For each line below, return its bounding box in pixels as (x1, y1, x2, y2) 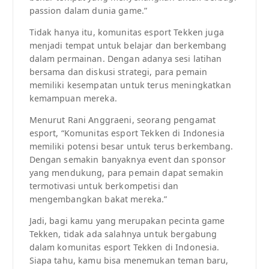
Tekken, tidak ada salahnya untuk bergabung (29, 228, 217, 240)
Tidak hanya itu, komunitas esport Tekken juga (29, 26, 224, 38)
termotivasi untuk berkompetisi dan (29, 180, 179, 192)
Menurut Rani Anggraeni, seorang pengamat (29, 114, 216, 126)
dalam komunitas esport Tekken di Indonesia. (29, 241, 220, 253)
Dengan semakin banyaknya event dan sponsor (29, 154, 226, 166)
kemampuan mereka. (29, 92, 117, 104)
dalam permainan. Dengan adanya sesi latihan (29, 53, 222, 65)
